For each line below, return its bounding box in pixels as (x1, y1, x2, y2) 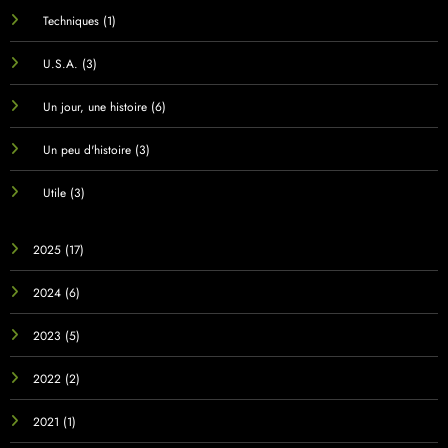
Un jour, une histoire (42, 98, 147, 117)
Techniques (42, 12, 99, 31)
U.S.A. (42, 55, 78, 74)
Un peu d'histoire (42, 141, 131, 160)
